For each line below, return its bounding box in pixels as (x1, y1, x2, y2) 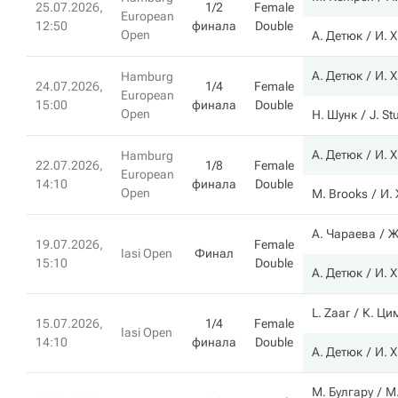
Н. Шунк (312, 107, 357, 122)
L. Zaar (312, 306, 350, 320)
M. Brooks (312, 187, 368, 201)
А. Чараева (312, 227, 376, 241)
